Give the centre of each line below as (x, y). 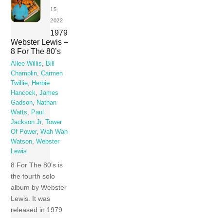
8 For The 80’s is (37, 165)
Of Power (24, 132)
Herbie (41, 83)
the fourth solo (33, 176)
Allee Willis (27, 64)
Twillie (19, 83)
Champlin (24, 74)
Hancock (23, 93)
